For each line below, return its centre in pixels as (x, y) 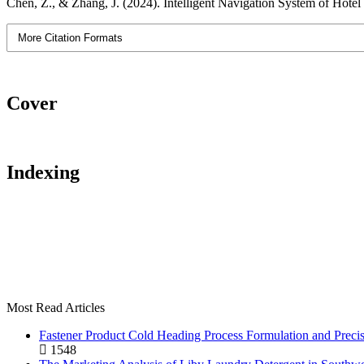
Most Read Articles (56, 307)
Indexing (43, 172)
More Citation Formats (71, 37)
